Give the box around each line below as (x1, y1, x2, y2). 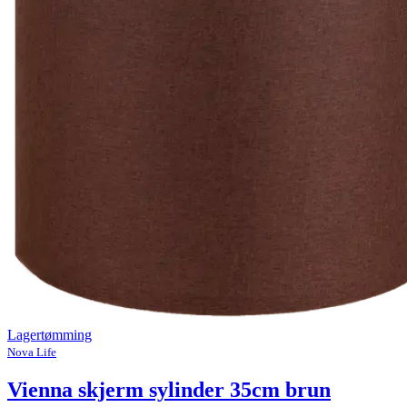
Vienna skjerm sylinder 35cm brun (7, 378, 331, 402)
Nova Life (7, 345, 56, 360)
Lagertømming (7, 327, 92, 343)
